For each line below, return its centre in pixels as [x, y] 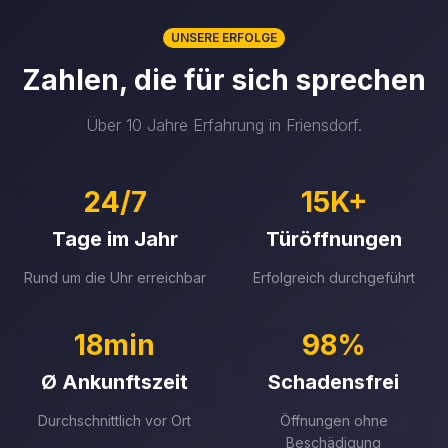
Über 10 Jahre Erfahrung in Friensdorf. [224, 125]
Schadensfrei [333, 382]
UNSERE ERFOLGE [224, 37]
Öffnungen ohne [333, 420]
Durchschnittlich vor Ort [114, 420]
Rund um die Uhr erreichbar [114, 277]
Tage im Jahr [114, 239]
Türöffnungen [333, 239]
